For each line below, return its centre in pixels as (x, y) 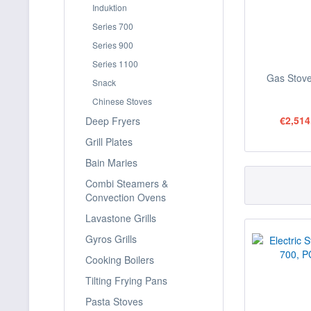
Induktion (110, 7)
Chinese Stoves (122, 101)
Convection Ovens (126, 197)
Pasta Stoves (114, 301)
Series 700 (113, 26)
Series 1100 (115, 64)
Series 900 (113, 45)
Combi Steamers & (127, 183)
